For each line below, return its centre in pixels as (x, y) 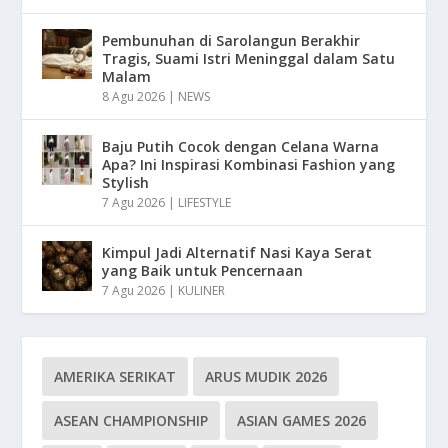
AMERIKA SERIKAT (115, 376)
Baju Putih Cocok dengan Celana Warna (241, 146)
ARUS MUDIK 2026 (266, 376)
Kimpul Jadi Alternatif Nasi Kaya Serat (237, 252)
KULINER (202, 290)
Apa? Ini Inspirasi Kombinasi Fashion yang (249, 164)
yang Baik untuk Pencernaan (203, 270)
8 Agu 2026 (134, 96)
